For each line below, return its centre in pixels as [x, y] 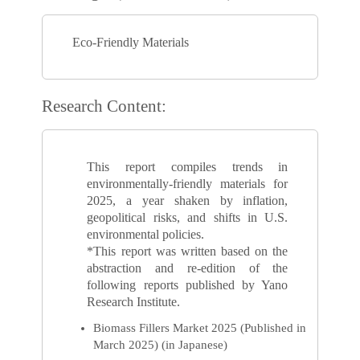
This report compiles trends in [188, 166]
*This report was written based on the [188, 251]
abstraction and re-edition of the [188, 268]
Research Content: [104, 106]
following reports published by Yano [188, 284]
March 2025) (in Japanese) [161, 345]
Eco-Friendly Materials [130, 42]
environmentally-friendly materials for [188, 183]
